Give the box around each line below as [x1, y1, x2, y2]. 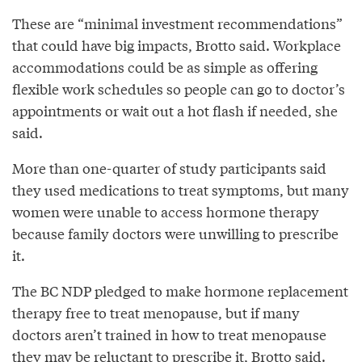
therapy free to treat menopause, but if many [12, 301, 300, 322]
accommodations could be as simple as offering [12, 56, 318, 77]
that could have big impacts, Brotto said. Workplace [12, 34, 341, 55]
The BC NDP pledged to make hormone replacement [12, 280, 348, 301]
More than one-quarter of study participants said [12, 157, 326, 178]
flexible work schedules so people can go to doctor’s [12, 78, 345, 99]
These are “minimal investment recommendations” [12, 12, 343, 33]
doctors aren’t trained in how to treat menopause [12, 323, 326, 344]
